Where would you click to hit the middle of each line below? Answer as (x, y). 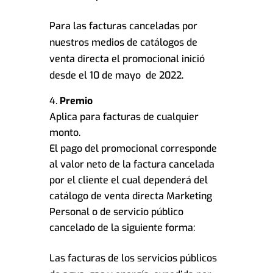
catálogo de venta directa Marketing (130, 196)
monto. (65, 133)
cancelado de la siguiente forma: (122, 228)
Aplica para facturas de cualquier (124, 117)
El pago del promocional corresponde (133, 149)
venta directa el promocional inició (127, 59)
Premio (76, 101)
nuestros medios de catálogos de (123, 43)
